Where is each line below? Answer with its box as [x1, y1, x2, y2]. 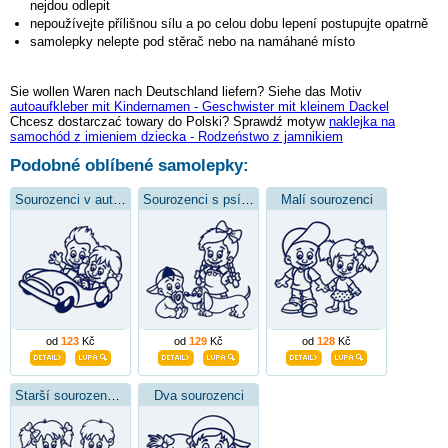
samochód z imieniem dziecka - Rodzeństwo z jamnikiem [10, 129, 343, 145]
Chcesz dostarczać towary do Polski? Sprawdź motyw [10, 114, 329, 130]
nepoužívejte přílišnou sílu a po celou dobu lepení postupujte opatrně [30, 16, 428, 32]
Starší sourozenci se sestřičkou [107, 388, 120, 404]
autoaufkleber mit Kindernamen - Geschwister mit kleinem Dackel [10, 99, 389, 115]
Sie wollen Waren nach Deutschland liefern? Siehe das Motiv [10, 84, 362, 100]
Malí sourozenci [280, 192, 373, 208]
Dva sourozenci [153, 388, 244, 404]
